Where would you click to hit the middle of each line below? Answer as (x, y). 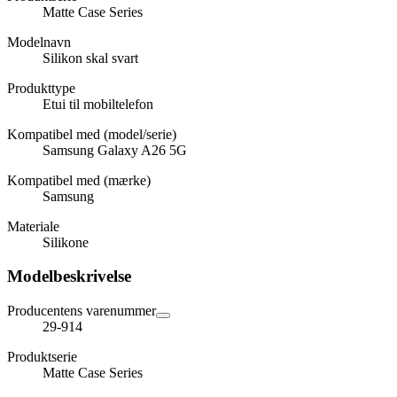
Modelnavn (39, 42)
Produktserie (42, 357)
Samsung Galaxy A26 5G (115, 150)
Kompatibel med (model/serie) (92, 134)
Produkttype (41, 88)
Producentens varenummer (82, 311)
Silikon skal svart (90, 58)
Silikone (66, 242)
